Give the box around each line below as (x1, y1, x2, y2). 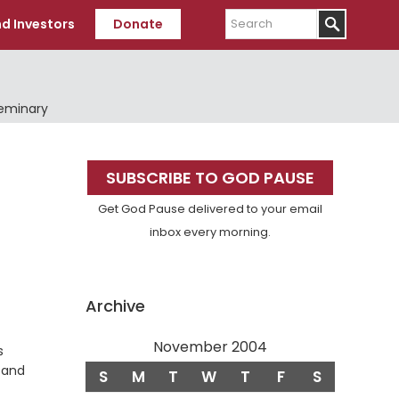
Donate (113, 15, 163, 33)
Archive (85, 295, 145, 318)
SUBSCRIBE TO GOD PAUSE (106, 167, 314, 190)
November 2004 (153, 337, 267, 358)
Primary (67, 137, 175, 175)
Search (224, 5, 272, 23)
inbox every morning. (150, 224, 271, 240)
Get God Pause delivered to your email (98, 201, 322, 217)
